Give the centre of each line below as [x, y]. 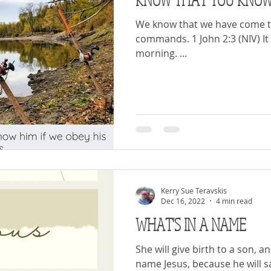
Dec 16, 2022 [183, 201]
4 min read [234, 201]
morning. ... [161, 53]
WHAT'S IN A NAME [191, 224]
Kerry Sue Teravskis [194, 190]
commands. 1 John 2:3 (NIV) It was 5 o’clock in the [164, 38]
